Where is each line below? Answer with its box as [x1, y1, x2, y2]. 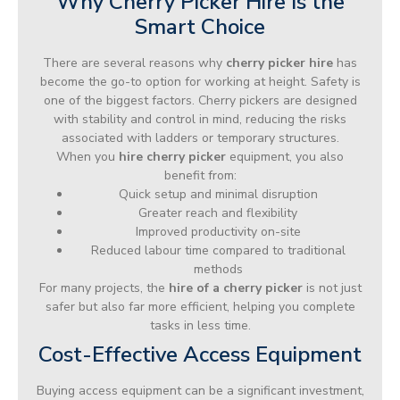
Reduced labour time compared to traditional [90, 241, 346, 259]
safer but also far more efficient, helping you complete [45, 297, 355, 315]
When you [56, 147, 119, 165]
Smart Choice [135, 12, 265, 41]
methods [193, 260, 243, 278]
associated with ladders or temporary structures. [61, 129, 339, 146]
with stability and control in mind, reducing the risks [54, 110, 346, 128]
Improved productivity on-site [135, 222, 301, 240]
